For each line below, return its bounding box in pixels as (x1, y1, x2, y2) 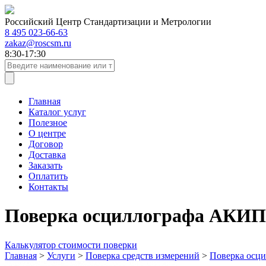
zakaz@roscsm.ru (5, 38, 71, 48)
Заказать (28, 160, 62, 170)
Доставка (28, 150, 66, 160)
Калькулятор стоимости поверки (5, 239, 137, 250)
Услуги (47, 250, 75, 261)
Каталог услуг (28, 107, 86, 117)
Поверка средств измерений (85, 250, 199, 261)
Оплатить (28, 171, 68, 181)
